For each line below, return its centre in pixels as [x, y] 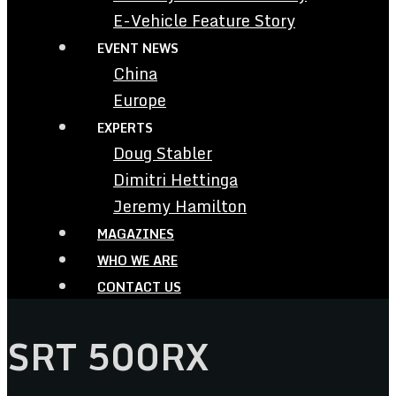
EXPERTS [125, 128]
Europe [140, 100]
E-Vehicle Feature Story [204, 20]
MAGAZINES [136, 234]
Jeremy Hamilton [180, 206]
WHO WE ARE [137, 260]
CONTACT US [139, 287]
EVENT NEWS [138, 48]
